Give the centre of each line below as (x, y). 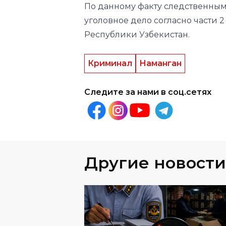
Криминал (110, 63)
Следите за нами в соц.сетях (148, 92)
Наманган (160, 63)
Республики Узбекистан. (138, 34)
